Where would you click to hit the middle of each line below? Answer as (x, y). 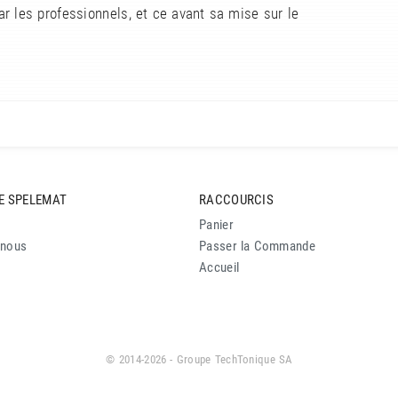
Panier (216, 225)
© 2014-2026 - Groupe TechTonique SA (199, 360)
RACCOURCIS (236, 199)
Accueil (219, 268)
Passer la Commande (257, 247)
